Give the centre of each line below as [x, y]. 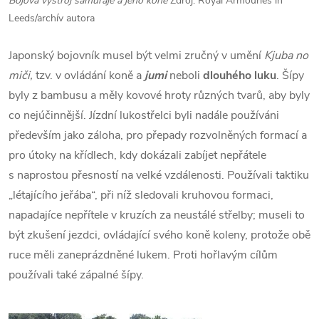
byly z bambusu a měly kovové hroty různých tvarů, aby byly [159, 96]
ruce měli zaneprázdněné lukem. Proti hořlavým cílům [143, 255]
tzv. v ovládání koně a [90, 76]
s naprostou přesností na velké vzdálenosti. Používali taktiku [159, 176]
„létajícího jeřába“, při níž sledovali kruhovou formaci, [141, 195]
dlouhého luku [240, 76]
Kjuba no [286, 56]
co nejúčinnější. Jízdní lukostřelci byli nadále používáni [144, 116]
